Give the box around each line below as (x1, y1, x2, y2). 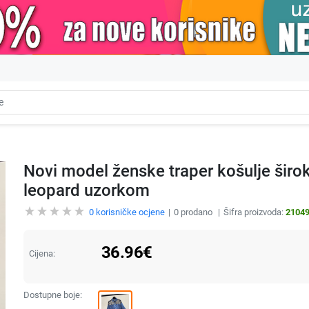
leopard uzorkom (23, 180, 150, 200)
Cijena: (28, 248, 55, 259)
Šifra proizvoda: (223, 206, 286, 217)
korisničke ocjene (93, 206, 165, 217)
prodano (178, 206, 215, 217)
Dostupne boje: (23, 289, 82, 300)
